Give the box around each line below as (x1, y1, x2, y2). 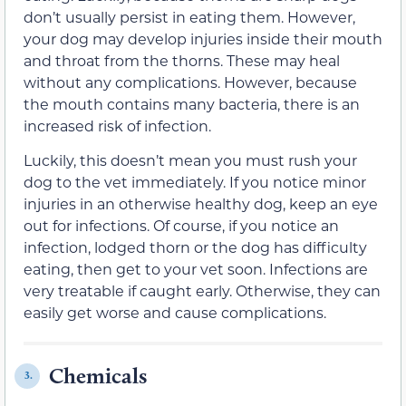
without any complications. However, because (24, 72, 357, 92)
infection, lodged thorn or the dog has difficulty (24, 237, 367, 256)
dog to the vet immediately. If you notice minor (24, 171, 366, 191)
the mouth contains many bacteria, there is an (24, 93, 360, 113)
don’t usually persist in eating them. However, (24, 6, 355, 26)
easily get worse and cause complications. (24, 302, 326, 322)
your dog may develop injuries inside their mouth (24, 28, 382, 48)
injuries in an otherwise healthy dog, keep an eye (24, 193, 378, 213)
